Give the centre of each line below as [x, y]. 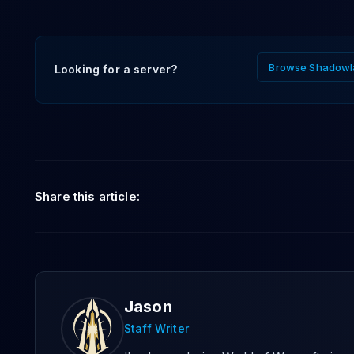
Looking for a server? [116, 69]
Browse [289, 67]
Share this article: [87, 196]
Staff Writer [156, 328]
